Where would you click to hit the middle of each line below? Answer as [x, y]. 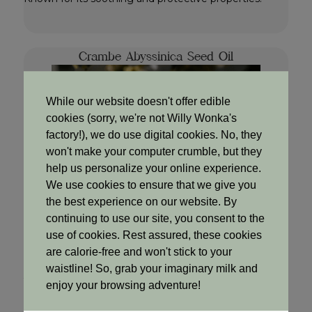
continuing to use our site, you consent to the [155, 219]
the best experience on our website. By [141, 202]
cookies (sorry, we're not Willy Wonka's [141, 118]
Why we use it [63, 283]
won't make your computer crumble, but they [154, 152]
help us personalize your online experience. [154, 169]
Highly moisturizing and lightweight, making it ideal [149, 298]
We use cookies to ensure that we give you [151, 185]
